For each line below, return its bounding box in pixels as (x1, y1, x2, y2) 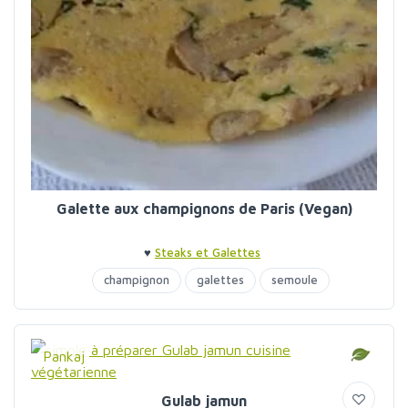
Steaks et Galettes (155, 245, 260, 260)
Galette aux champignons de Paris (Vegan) (56, 200, 352, 217)
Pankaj (43, 348, 85, 364)
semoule (270, 272, 318, 287)
